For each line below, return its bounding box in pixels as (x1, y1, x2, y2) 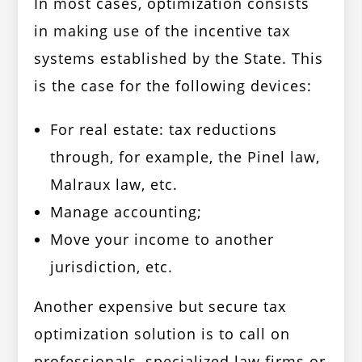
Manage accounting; (50, 202, 203, 222)
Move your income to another (50, 229, 275, 250)
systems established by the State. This (34, 48, 324, 69)
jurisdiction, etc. (50, 257, 174, 277)
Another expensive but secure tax (34, 297, 287, 317)
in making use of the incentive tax (34, 21, 291, 41)
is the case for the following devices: (34, 76, 313, 96)
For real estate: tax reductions (50, 120, 278, 140)
